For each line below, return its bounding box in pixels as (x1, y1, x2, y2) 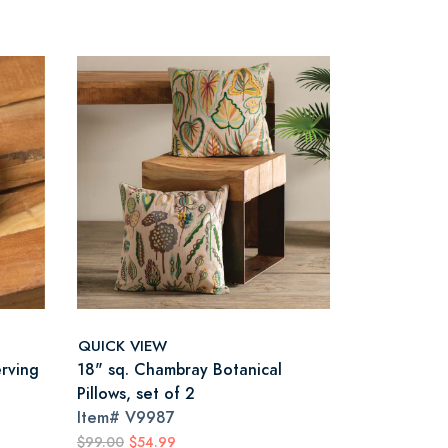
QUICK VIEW (78, 334, 167, 356)
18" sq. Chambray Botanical (77, 358, 282, 381)
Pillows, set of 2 (77, 382, 195, 405)
